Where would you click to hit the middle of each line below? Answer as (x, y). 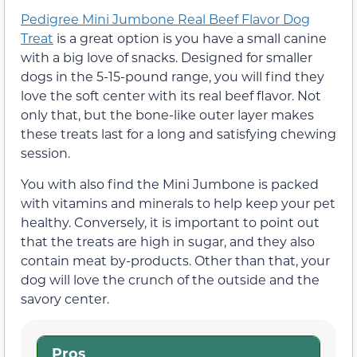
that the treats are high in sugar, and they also (168, 241)
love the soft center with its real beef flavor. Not (171, 96)
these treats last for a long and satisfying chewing (178, 134)
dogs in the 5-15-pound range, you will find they (173, 76)
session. (45, 153)
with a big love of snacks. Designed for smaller (167, 57)
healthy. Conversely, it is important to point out (170, 222)
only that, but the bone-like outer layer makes (167, 115)
